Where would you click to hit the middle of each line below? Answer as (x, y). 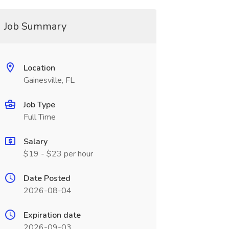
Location (39, 68)
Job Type (39, 105)
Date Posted (47, 178)
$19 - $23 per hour (58, 154)
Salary (35, 142)
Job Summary (35, 26)
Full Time (39, 117)
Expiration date (52, 215)
